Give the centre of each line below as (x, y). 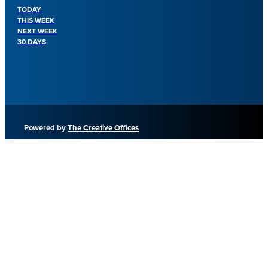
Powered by (46, 128)
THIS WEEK (36, 21)
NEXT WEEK (37, 31)
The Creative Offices (103, 128)
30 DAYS (32, 42)
